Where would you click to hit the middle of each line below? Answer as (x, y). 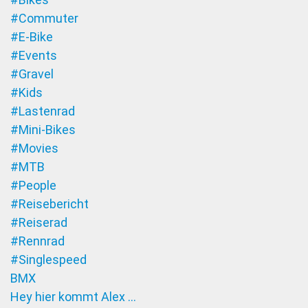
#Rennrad (37, 241)
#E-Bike (32, 37)
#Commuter (44, 19)
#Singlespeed (48, 260)
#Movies (34, 148)
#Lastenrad (43, 111)
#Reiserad (39, 223)
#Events (34, 56)
